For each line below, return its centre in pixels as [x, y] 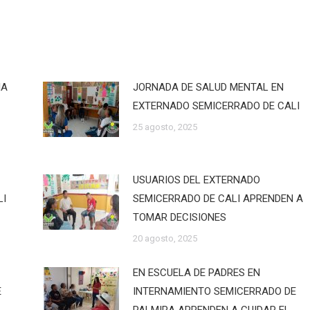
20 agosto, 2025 [165, 238]
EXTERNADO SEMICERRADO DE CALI [217, 106]
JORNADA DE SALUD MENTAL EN [208, 87]
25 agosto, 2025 [165, 127]
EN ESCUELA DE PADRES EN [196, 273]
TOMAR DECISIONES [179, 217]
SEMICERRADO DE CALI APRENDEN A [218, 199]
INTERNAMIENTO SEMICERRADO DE [214, 291]
